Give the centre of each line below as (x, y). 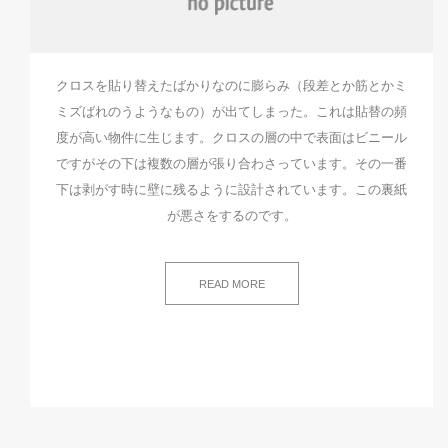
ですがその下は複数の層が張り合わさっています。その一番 (231, 163)
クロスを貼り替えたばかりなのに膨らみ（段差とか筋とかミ (231, 85)
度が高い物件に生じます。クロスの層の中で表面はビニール (231, 137)
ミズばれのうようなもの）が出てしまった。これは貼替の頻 (231, 111)
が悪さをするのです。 (231, 215)
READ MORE (231, 284)
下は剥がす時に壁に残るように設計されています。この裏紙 (231, 189)
